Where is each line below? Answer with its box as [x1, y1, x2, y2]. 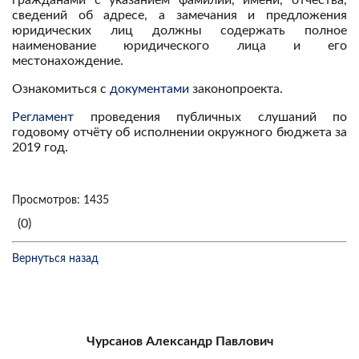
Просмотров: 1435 [12, 195, 109, 206]
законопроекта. [189, 83, 283, 95]
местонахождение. [12, 54, 123, 67]
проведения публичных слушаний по [74, 111, 347, 123]
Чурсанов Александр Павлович [86, 335, 273, 348]
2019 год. [12, 141, 68, 154]
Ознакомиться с [12, 83, 110, 95]
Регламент [12, 111, 74, 123]
